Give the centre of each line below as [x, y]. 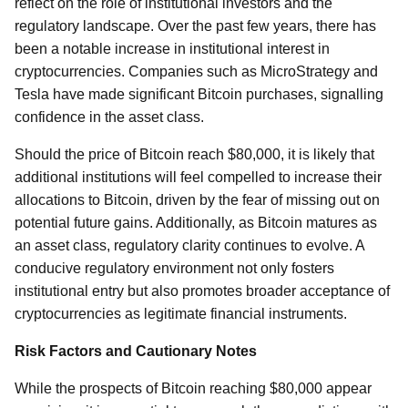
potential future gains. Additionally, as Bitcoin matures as [196, 223]
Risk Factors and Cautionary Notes [136, 351]
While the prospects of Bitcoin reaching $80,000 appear [193, 388]
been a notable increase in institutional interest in [172, 49]
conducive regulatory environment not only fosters [174, 268]
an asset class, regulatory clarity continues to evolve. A [189, 245]
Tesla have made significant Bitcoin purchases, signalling [199, 94]
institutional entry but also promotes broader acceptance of [202, 291]
